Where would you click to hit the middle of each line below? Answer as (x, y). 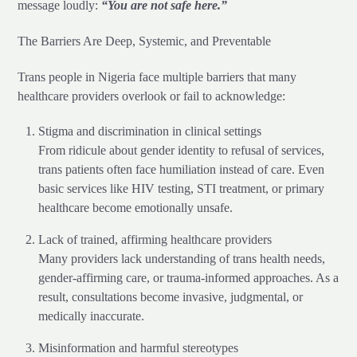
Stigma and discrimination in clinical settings (150, 131)
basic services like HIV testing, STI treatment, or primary (181, 189)
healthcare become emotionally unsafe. (135, 208)
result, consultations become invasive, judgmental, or (171, 297)
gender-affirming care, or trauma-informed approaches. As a (188, 278)
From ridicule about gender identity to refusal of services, (181, 151)
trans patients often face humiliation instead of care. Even (181, 170)
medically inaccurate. (91, 316)
